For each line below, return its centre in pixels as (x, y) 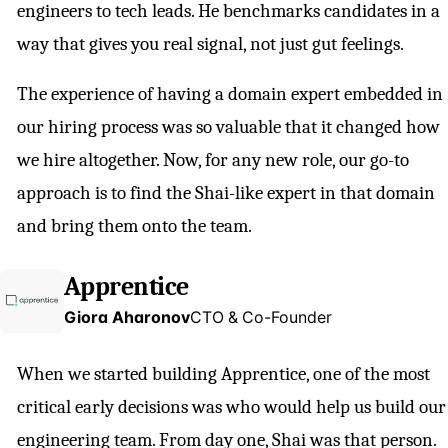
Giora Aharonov (127, 317)
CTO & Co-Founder (261, 317)
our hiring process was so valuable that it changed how (228, 127)
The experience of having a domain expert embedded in (230, 94)
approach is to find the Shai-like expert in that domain (226, 193)
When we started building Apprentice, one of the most (223, 374)
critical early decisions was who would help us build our (231, 407)
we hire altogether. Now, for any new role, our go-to (213, 160)
